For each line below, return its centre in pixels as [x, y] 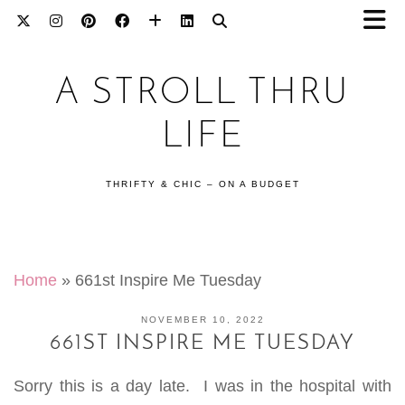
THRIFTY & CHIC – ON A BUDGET [202, 184]
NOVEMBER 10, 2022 [202, 320]
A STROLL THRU [202, 94]
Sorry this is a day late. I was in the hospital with [202, 386]
